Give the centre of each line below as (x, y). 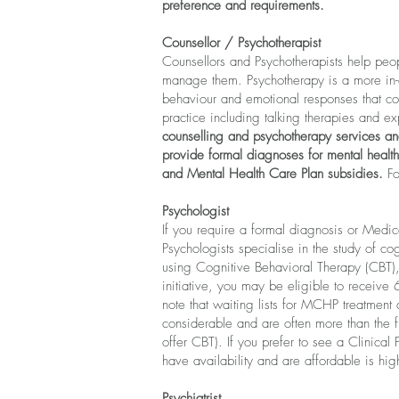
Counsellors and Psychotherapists (252, 61)
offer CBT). (195, 342)
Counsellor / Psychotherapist (241, 43)
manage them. (202, 80)
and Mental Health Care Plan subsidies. (275, 174)
